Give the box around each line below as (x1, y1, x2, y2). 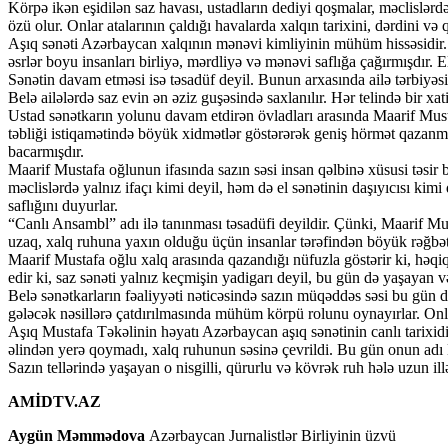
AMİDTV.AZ (8, 392, 101, 410)
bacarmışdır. (8, 142, 84, 160)
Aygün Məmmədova (8, 426, 145, 444)
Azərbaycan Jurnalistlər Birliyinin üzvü (145, 426, 396, 444)
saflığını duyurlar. (8, 196, 118, 214)
